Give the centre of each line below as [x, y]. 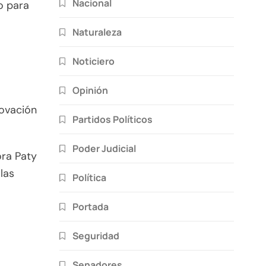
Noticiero [94, 61]
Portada [91, 206]
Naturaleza [97, 32]
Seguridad [96, 235]
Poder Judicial [104, 148]
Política [89, 177]
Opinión [90, 90]
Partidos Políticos [113, 119]
